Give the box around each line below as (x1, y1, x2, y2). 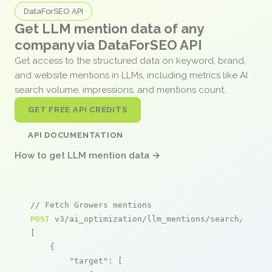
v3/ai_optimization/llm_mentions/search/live (50, 214, 263, 223)
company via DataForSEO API (15, 36, 202, 53)
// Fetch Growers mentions (30, 200, 152, 209)
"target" (69, 256, 108, 265)
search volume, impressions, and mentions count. (15, 84, 228, 95)
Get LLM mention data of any (15, 20, 203, 36)
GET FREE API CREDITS (28, 104, 127, 114)
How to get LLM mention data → (15, 149, 160, 161)
